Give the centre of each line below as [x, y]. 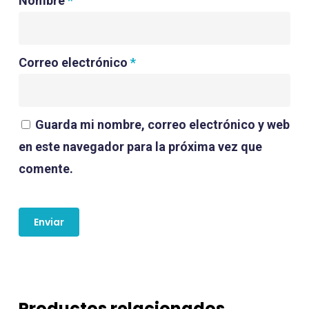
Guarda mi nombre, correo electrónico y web [162, 125]
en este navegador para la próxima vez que [140, 147]
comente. [46, 169]
